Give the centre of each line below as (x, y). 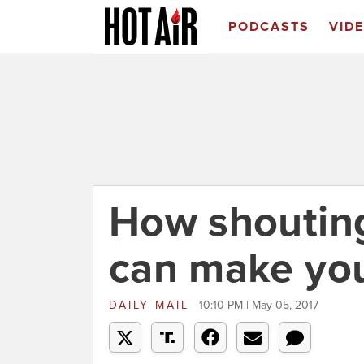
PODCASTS (269, 27)
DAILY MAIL (152, 305)
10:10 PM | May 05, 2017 (259, 305)
